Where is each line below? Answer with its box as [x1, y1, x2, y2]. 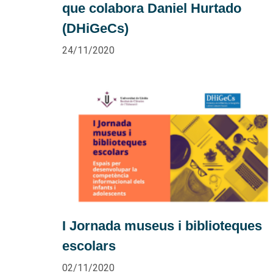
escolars [62, 238, 116, 253]
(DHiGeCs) [62, 21, 129, 37]
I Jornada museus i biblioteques [62, 218, 262, 233]
